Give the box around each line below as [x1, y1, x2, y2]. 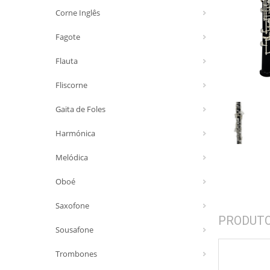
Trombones [55, 248, 97, 259]
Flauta [55, 55, 78, 66]
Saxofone [55, 200, 89, 211]
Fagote [55, 31, 80, 42]
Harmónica [55, 128, 95, 139]
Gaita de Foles [55, 104, 105, 115]
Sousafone [55, 224, 93, 235]
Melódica [55, 152, 88, 163]
